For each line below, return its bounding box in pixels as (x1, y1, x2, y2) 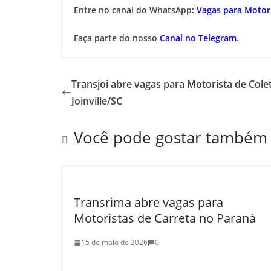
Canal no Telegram (160, 32, 237, 44)
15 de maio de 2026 (81, 237, 148, 247)
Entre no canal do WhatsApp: (74, 4, 197, 16)
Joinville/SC (71, 94, 122, 108)
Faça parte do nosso (74, 32, 160, 44)
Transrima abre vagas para (74, 194, 223, 211)
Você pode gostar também (74, 126, 267, 148)
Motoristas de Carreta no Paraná (74, 210, 256, 226)
